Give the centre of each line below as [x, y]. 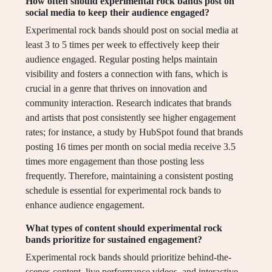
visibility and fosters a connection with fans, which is [127, 74]
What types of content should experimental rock [124, 228]
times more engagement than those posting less [115, 161]
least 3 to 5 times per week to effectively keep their [122, 45]
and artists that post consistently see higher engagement [131, 118]
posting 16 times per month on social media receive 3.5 [131, 147]
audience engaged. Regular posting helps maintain [121, 59]
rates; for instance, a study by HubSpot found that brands [134, 132]
